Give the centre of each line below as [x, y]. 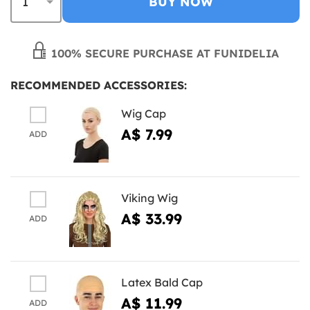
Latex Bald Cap [162, 282]
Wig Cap [144, 113]
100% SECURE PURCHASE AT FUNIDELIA [163, 53]
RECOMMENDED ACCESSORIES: [99, 85]
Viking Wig [149, 198]
